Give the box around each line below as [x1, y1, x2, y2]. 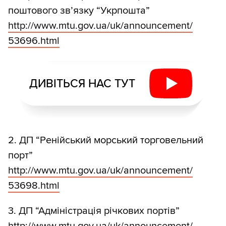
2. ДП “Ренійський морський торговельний [8, 134, 203, 147]
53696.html [8, 35, 60, 47]
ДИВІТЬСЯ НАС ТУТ [29, 76, 135, 91]
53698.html [8, 180, 60, 192]
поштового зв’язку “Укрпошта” [8, 5, 150, 17]
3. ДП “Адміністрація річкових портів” [8, 205, 180, 217]
